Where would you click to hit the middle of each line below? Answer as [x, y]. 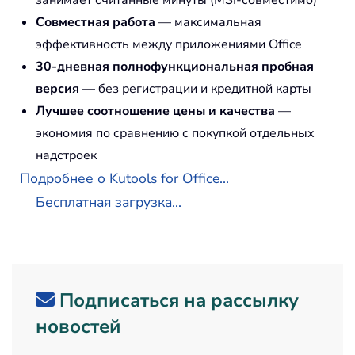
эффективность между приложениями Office [169, 44]
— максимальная [208, 22]
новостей [78, 326]
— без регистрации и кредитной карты [195, 88]
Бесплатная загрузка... [109, 202]
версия [57, 88]
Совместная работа [95, 22]
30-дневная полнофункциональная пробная [175, 66]
